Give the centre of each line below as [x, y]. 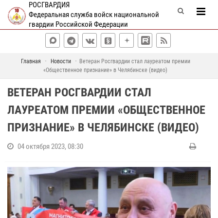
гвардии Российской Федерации [78, 24]
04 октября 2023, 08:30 [50, 146]
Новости [61, 61]
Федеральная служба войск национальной [94, 15]
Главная [31, 61]
